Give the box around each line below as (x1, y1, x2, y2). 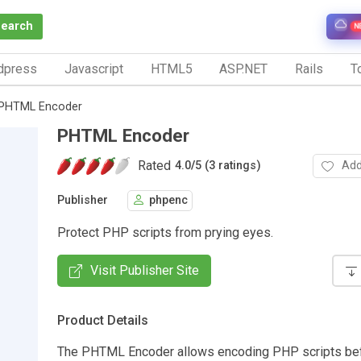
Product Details (57, 312, 148, 328)
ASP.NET (219, 60, 268, 77)
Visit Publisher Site (90, 262, 199, 278)
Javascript (64, 60, 123, 77)
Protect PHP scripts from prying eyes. (57, 224, 273, 240)
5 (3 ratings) (195, 159, 261, 173)
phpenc (149, 193, 188, 208)
